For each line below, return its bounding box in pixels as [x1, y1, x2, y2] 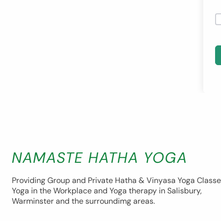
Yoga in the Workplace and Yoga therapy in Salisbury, [12, 185, 202, 196]
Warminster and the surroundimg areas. [12, 195, 155, 206]
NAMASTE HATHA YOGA [12, 147, 187, 167]
